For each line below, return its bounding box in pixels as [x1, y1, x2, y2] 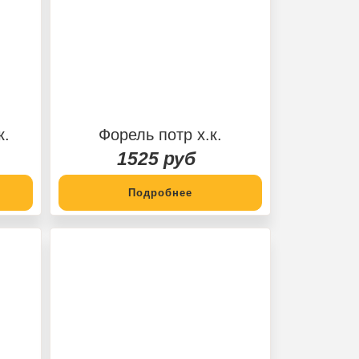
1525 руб [117, 147, 196, 169]
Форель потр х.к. [99, 125, 222, 143]
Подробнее [128, 186, 192, 199]
